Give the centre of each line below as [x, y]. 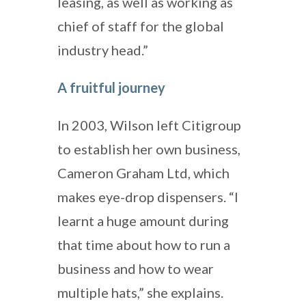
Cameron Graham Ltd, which [143, 172]
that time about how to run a [144, 244]
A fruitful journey [111, 87]
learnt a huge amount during [143, 220]
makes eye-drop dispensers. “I [148, 196]
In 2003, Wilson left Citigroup [149, 125]
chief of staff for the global [141, 26]
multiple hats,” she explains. [140, 292]
